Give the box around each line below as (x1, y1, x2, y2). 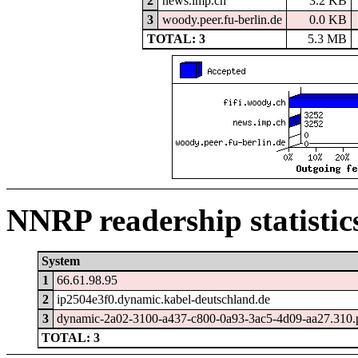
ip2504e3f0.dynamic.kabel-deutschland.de (57, 292, 271, 306)
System (42, 253, 81, 268)
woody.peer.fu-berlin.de (161, 13, 282, 27)
